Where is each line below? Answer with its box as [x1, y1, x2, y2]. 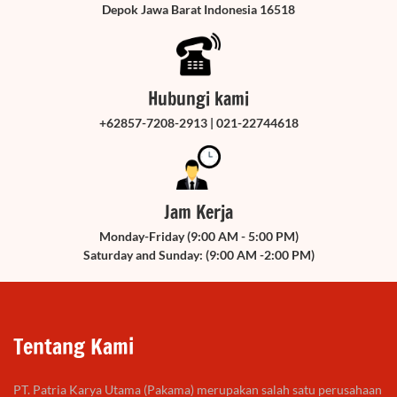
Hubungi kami [148, 86, 249, 113]
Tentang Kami [13, 331, 134, 362]
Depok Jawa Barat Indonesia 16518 [102, 2, 295, 18]
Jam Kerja [164, 199, 233, 226]
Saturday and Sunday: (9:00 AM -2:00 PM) [82, 247, 315, 263]
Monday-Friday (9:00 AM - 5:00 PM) [98, 229, 299, 245]
